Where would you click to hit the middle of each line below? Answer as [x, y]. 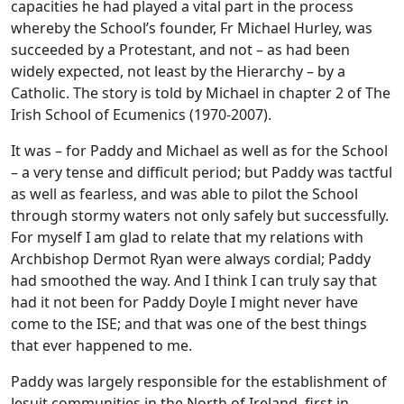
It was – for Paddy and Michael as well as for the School [199, 151]
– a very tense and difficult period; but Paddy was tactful [202, 173]
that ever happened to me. [101, 346]
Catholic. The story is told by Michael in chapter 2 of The [201, 93]
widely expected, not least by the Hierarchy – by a [178, 72]
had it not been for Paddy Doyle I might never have [184, 303]
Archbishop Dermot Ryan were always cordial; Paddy [191, 259]
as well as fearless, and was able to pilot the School [184, 194]
